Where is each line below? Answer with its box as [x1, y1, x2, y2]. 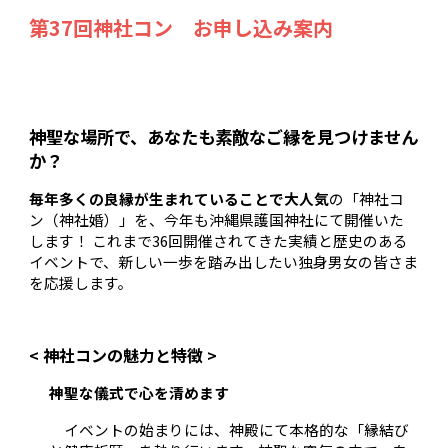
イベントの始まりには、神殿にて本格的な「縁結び [64, 418, 410, 440]
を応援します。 [29, 271, 134, 293]
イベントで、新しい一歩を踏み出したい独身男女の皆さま [29, 250, 419, 272]
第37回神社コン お [29, 13, 214, 42]
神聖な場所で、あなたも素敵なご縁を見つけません [29, 123, 419, 149]
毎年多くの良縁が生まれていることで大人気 [29, 187, 330, 209]
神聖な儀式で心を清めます [49, 381, 230, 403]
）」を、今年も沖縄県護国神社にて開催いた [104, 208, 405, 230]
